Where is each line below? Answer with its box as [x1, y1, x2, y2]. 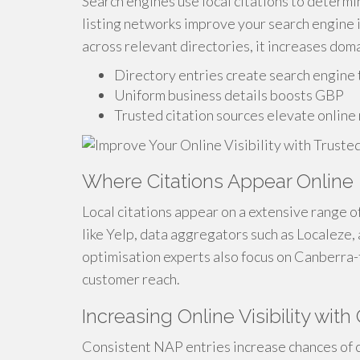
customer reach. [82, 270, 180, 288]
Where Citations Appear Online [82, 170, 354, 194]
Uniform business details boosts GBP [114, 86, 344, 104]
